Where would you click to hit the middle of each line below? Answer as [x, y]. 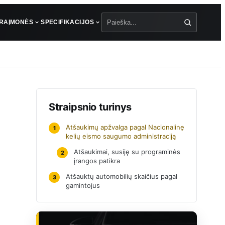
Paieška [116, 28]
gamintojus [83, 185]
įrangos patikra [97, 161]
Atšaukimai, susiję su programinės [127, 152]
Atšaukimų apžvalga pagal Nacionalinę [125, 127]
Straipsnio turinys [90, 107]
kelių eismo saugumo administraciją [121, 136]
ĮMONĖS [21, 22]
